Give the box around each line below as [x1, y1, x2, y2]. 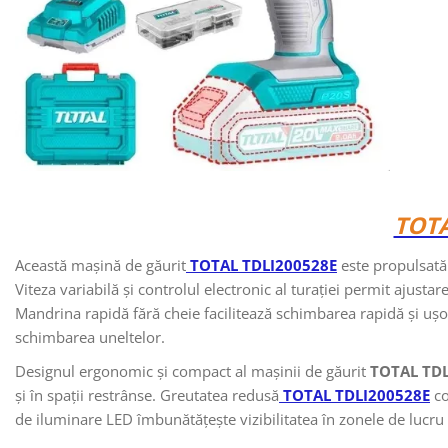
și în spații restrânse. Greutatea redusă [15, 385, 279, 406]
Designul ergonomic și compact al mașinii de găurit [15, 361, 370, 382]
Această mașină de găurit [15, 255, 186, 276]
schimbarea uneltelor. [15, 327, 165, 348]
